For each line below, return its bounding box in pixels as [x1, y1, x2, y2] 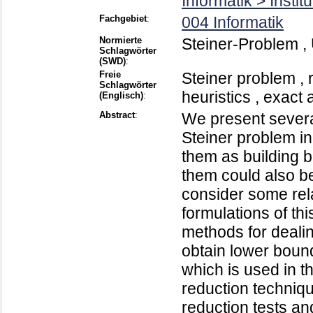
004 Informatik [182, 13, 284, 32]
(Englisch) [99, 90, 143, 101]
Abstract [99, 110, 135, 121]
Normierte [99, 35, 142, 46]
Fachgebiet [99, 13, 147, 24]
